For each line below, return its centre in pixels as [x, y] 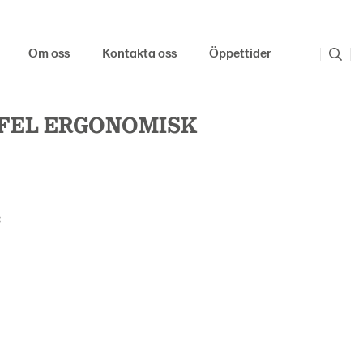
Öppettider [240, 52]
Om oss [49, 52]
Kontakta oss [139, 52]
